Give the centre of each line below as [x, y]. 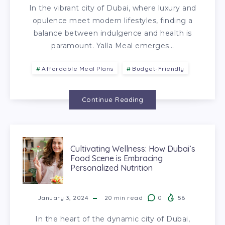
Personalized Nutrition [111, 167]
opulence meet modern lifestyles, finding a [113, 20]
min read [127, 197]
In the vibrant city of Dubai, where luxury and [113, 8]
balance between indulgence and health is [113, 33]
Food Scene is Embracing [117, 158]
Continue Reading [113, 99]
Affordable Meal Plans [78, 68]
